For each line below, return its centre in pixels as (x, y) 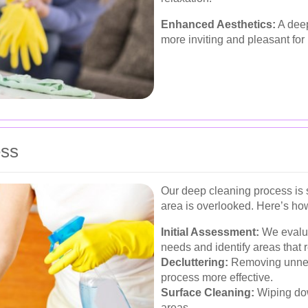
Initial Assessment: (210, 232)
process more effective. (217, 278)
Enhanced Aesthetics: (218, 24)
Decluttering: (195, 263)
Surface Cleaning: (208, 293)
